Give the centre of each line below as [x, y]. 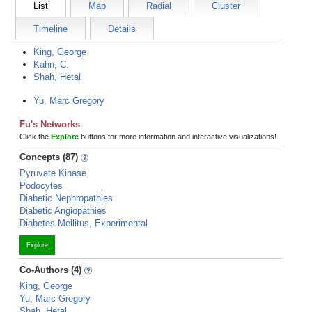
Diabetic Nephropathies [66, 198]
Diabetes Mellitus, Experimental [84, 223]
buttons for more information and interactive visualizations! [178, 136]
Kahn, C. [51, 64]
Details [122, 29]
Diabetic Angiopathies [63, 211]
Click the [35, 136]
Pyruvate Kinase [53, 173]
